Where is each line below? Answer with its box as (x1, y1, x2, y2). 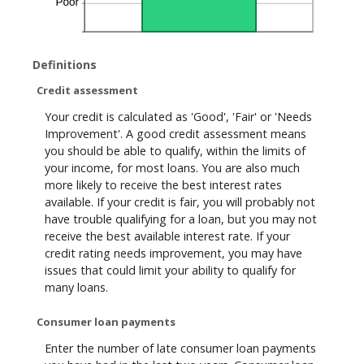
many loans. (45, 279, 108, 296)
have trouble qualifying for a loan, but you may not (45, 211, 317, 227)
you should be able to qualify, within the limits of (45, 143, 305, 159)
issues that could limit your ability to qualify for (45, 262, 296, 279)
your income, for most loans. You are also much (45, 160, 300, 176)
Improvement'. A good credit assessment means (45, 126, 306, 142)
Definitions (32, 57, 97, 72)
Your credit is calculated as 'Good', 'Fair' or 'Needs (45, 109, 312, 125)
